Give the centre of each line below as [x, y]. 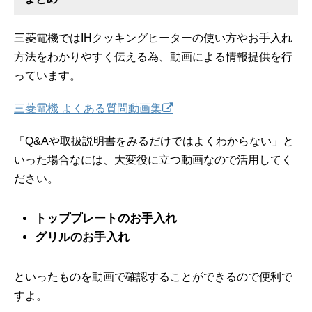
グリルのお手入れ [82, 237]
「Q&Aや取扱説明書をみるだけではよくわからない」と [154, 141]
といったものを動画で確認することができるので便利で [153, 276]
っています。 [47, 75]
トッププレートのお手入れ [106, 218]
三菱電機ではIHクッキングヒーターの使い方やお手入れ [153, 38]
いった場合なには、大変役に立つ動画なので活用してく [153, 159]
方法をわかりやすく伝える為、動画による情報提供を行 [153, 56]
